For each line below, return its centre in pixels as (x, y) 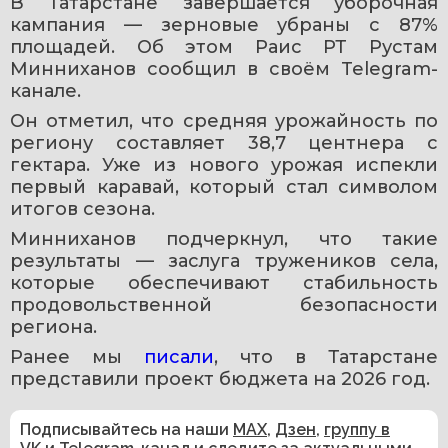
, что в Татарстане (326, 356)
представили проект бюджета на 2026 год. (220, 378)
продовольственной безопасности (224, 304)
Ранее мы (77, 356)
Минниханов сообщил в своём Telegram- (224, 68)
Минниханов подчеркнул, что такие (224, 238)
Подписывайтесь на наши (126, 429)
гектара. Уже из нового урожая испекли (224, 164)
